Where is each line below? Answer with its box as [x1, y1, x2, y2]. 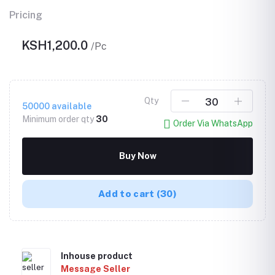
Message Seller [61, 263, 130, 274]
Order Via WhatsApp [173, 118, 253, 129]
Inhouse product [61, 250, 133, 261]
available [50, 101, 91, 111]
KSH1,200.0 [21, 38, 91, 53]
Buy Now [118, 150, 157, 161]
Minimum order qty [22, 114, 96, 124]
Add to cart [98, 188, 157, 199]
